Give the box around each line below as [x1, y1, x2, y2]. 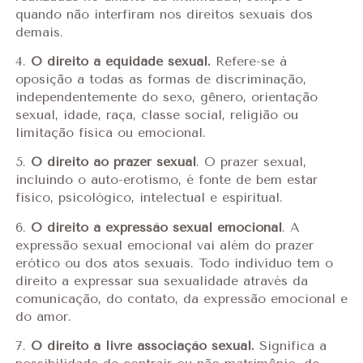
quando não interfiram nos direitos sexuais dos [15, 6, 313, 22]
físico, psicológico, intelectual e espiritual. [15, 190, 283, 206]
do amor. [15, 308, 71, 324]
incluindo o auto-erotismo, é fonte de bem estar [15, 172, 318, 188]
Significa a [254, 338, 327, 354]
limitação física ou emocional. [15, 125, 206, 141]
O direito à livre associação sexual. [30, 338, 254, 354]
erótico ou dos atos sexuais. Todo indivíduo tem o [15, 254, 333, 271]
